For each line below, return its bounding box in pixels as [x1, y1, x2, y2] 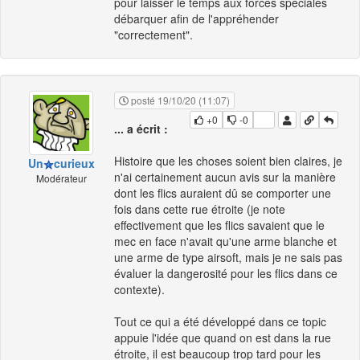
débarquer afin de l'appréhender [114, 10, 279, 27]
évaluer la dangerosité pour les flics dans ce [114, 265, 337, 282]
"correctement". [114, 27, 193, 43]
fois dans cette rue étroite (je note [114, 201, 285, 218]
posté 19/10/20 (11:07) [129, 93, 230, 108]
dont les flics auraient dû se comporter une [114, 185, 331, 202]
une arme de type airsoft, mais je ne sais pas [114, 249, 342, 266]
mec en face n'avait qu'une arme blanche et [114, 233, 337, 250]
